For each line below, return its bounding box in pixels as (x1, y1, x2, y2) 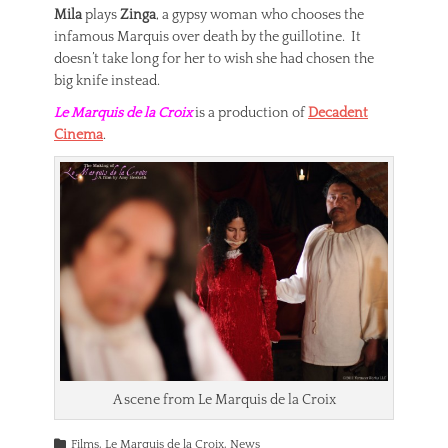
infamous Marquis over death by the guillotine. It (54, 29, 361, 46)
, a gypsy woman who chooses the (156, 7, 364, 24)
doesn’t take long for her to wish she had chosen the (54, 51, 374, 68)
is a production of (192, 105, 308, 122)
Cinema (54, 127, 103, 144)
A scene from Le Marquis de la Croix (112, 392, 336, 409)
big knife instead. (54, 73, 160, 90)
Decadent (308, 105, 368, 122)
